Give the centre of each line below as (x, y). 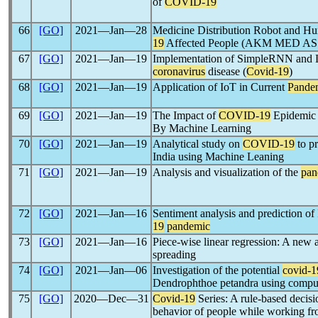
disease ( (226, 71)
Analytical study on (198, 144)
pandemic (188, 226)
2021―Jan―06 (111, 270)
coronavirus (179, 71)
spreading (174, 254)
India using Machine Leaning (218, 157)
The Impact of (186, 115)
